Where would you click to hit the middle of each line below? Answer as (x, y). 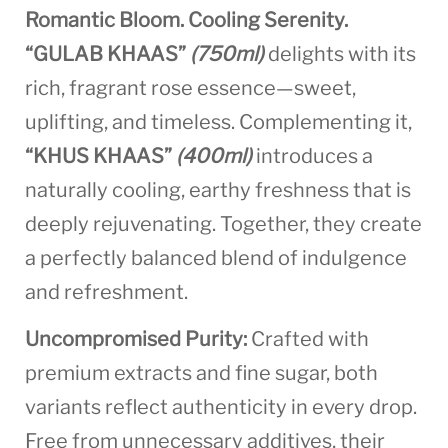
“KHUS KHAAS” (100, 156)
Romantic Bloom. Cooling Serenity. (186, 20)
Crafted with (308, 338)
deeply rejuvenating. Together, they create (223, 224)
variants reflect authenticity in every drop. (221, 406)
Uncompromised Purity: (136, 338)
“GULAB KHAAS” (107, 54)
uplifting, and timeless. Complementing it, (218, 122)
